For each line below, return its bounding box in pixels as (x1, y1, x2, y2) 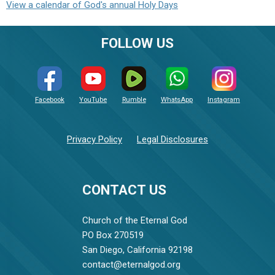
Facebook (35, 96, 64, 104)
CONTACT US (82, 182, 166, 198)
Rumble (122, 96, 146, 104)
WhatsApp (161, 96, 193, 104)
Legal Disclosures (137, 133, 208, 145)
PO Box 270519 (82, 230, 144, 241)
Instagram (207, 96, 240, 104)
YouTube (79, 96, 107, 104)
